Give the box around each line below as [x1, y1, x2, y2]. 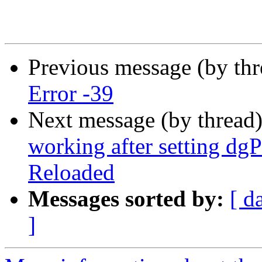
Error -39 [28, 81, 113, 106]
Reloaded [28, 160, 115, 185]
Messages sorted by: [28, 186, 224, 212]
